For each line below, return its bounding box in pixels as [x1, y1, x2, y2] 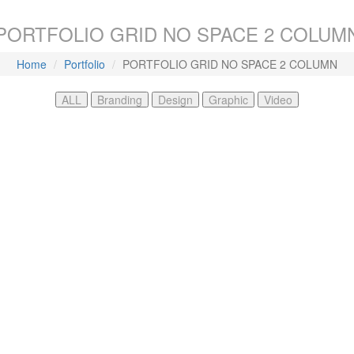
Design [158, 92, 193, 107]
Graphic [209, 92, 248, 107]
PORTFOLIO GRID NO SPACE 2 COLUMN [122, 56, 337, 72]
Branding [97, 92, 142, 107]
